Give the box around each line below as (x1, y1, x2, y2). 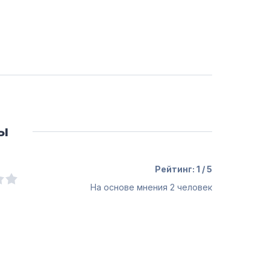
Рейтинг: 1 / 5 (155, 164, 212, 174)
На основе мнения (90, 182, 170, 192)
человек (175, 182, 212, 192)
